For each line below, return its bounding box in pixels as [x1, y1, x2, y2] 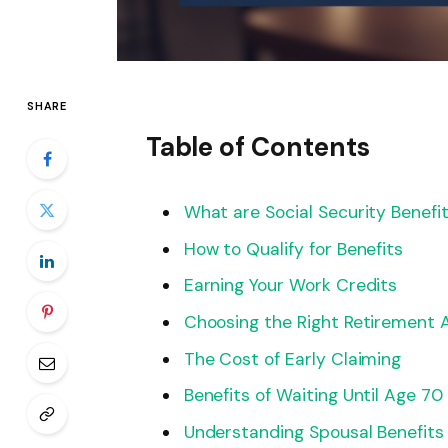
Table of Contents [145, 130, 370, 165]
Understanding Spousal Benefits [183, 421, 445, 444]
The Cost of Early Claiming [183, 347, 402, 370]
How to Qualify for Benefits [183, 237, 404, 260]
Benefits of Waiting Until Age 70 [183, 384, 443, 407]
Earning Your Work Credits [183, 274, 398, 297]
